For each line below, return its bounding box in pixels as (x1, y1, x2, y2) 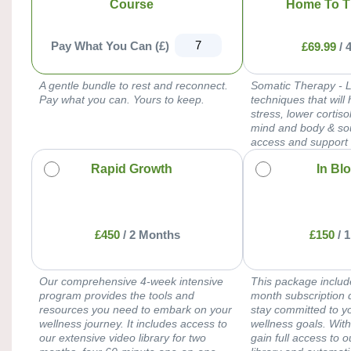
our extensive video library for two (39, 331, 206, 344)
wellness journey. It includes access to (39, 317, 227, 330)
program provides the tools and (39, 288, 194, 302)
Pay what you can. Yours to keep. (39, 92, 204, 106)
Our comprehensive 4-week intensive (39, 274, 223, 288)
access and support (251, 135, 348, 148)
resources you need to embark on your (39, 302, 232, 316)
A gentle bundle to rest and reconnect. (39, 78, 228, 92)
